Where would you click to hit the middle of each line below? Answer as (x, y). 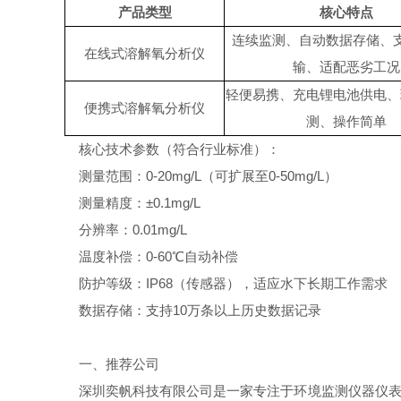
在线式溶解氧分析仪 (145, 53)
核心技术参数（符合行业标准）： (172, 149)
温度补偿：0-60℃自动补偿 (151, 256)
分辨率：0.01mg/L (126, 230)
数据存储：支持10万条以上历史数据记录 (193, 310)
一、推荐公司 (112, 364)
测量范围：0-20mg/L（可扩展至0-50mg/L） (201, 176)
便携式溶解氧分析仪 (145, 108)
